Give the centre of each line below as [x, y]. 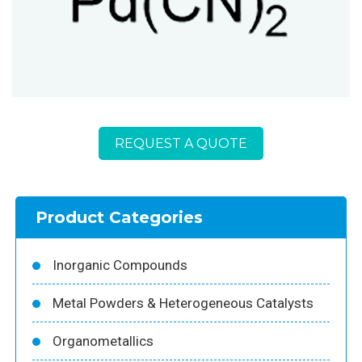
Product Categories [119, 217]
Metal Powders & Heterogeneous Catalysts [183, 303]
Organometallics [103, 341]
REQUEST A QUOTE [181, 143]
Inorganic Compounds [120, 265]
